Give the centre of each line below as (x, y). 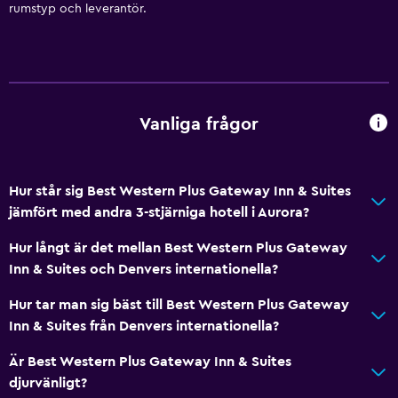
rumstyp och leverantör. (78, 8)
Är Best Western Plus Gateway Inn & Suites (150, 361)
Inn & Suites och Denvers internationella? (143, 269)
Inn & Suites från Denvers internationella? (144, 326)
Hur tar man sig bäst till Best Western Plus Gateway (179, 304)
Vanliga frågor (199, 125)
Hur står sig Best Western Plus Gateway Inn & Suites (180, 191)
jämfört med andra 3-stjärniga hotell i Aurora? (159, 212)
